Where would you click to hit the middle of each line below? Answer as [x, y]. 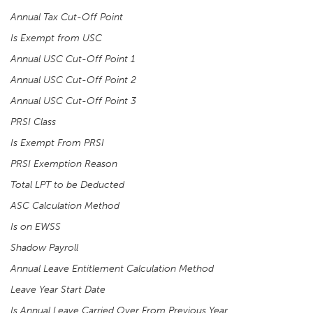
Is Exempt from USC [56, 38]
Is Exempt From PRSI [57, 143]
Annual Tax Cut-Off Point [67, 17]
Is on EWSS [36, 227]
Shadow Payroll [44, 248]
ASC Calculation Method [65, 206]
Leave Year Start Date [58, 290]
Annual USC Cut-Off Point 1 [73, 59]
